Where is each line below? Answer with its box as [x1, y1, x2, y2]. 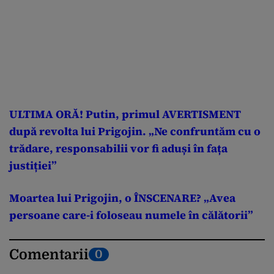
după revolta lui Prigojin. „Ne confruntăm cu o [9, 123, 261, 139]
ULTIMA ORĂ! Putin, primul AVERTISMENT [9, 106, 241, 122]
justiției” [9, 157, 57, 173]
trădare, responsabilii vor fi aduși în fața [9, 140, 228, 156]
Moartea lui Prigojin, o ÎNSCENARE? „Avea [9, 190, 235, 206]
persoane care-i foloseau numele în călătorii [9, 207, 248, 223]
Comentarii [9, 246, 89, 263]
